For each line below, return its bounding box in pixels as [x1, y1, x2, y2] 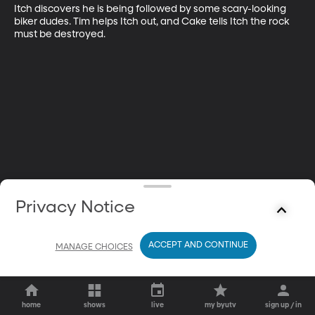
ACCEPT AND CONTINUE [148, 241, 248, 250]
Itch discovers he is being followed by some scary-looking [14, 4, 288, 14]
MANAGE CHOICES [55, 243, 133, 252]
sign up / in [265, 302, 302, 309]
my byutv [205, 302, 237, 309]
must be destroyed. [14, 29, 105, 39]
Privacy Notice [15, 199, 136, 216]
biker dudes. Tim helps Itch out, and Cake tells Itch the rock [14, 16, 291, 27]
